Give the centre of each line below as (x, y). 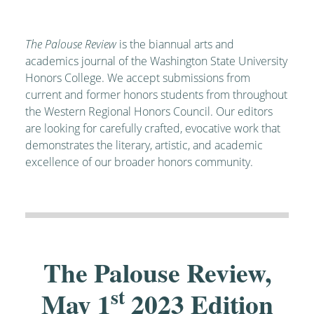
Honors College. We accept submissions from (138, 78)
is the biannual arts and (175, 44)
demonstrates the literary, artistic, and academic (144, 145)
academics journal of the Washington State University (156, 61)
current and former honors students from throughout (156, 95)
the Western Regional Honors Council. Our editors (149, 111)
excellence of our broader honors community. (139, 162)
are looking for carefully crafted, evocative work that (153, 128)
